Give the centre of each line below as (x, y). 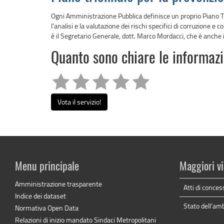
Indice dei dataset (40, 195)
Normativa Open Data (47, 207)
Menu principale (47, 167)
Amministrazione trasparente (58, 183)
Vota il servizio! (79, 102)
